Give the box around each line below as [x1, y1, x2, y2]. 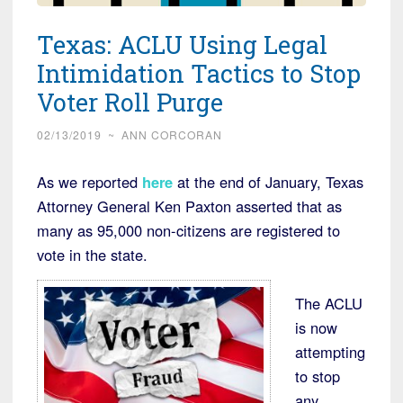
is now [295, 317, 337, 339]
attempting [295, 341, 365, 363]
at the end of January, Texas [173, 171, 363, 193]
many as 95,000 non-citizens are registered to [37, 219, 340, 242]
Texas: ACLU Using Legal [37, 29, 327, 61]
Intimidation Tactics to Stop [37, 58, 361, 90]
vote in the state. [37, 244, 148, 266]
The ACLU [295, 292, 363, 315]
